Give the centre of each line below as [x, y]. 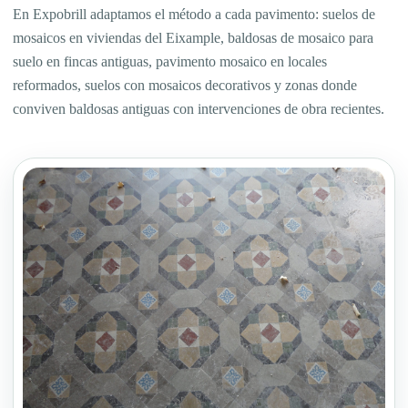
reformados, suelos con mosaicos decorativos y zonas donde [185, 85]
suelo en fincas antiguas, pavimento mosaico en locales [170, 61]
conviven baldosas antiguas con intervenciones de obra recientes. [199, 108]
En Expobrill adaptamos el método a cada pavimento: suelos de [194, 14]
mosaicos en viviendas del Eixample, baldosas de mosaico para [193, 37]
